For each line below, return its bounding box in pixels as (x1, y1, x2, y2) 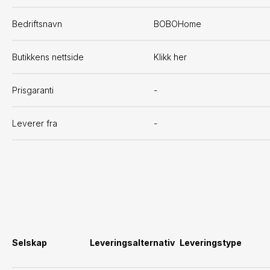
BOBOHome (154, 19, 202, 29)
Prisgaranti (12, 85, 54, 95)
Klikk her (154, 52, 187, 62)
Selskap (12, 237, 47, 248)
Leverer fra (12, 118, 57, 128)
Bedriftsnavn (12, 19, 62, 29)
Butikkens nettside (12, 52, 84, 62)
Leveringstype (179, 237, 242, 248)
